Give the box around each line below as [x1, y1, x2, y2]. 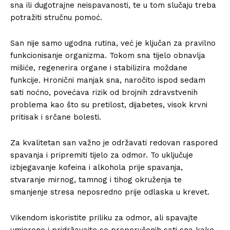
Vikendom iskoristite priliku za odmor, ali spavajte [10, 213, 198, 222]
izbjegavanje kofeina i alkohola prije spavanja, [10, 162, 183, 172]
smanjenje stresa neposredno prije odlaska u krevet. [10, 187, 209, 197]
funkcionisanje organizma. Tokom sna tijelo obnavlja [10, 50, 205, 60]
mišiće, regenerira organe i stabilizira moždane [10, 63, 187, 72]
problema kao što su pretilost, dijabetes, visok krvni [10, 100, 207, 109]
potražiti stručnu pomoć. [10, 12, 102, 22]
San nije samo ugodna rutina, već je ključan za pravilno [10, 38, 216, 48]
